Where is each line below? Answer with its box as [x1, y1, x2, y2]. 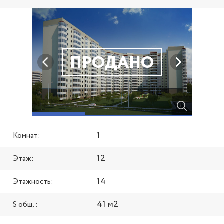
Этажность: [13, 176, 53, 188]
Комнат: [13, 130, 40, 142]
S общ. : [13, 199, 38, 211]
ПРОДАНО [70, 51, 154, 75]
